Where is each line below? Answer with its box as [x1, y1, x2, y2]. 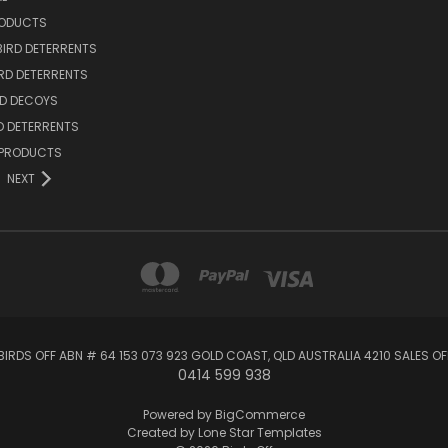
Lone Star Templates [197, 423, 322, 441]
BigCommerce [215, 405, 305, 423]
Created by [126, 423, 198, 441]
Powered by [143, 405, 215, 423]
